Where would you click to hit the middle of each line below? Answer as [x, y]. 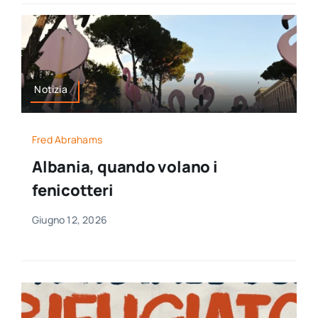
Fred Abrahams [67, 140]
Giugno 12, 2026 [70, 220]
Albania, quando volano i [125, 167]
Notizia [51, 89]
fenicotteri [72, 191]
